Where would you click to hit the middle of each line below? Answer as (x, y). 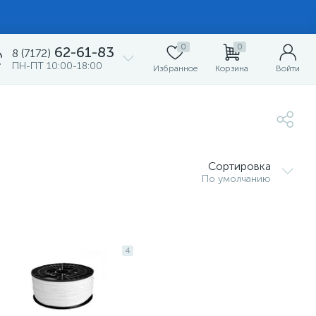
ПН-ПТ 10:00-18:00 (57, 66)
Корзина (231, 68)
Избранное (175, 68)
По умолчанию (236, 179)
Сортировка (239, 166)
